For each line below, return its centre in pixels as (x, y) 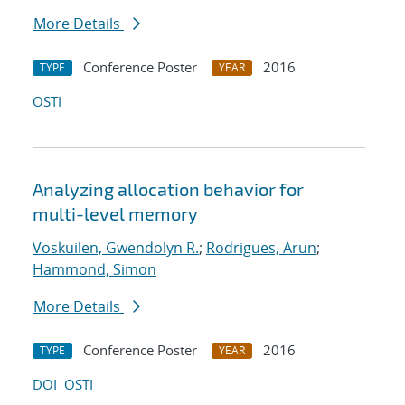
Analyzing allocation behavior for (168, 189)
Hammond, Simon (94, 270)
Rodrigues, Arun (261, 248)
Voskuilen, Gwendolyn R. (116, 248)
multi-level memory (115, 214)
